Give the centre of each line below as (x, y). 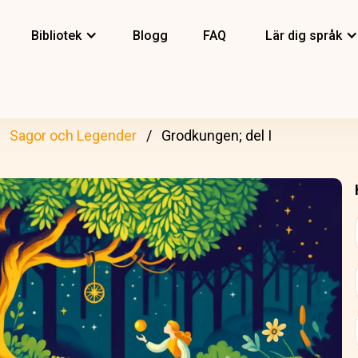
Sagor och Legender (73, 135)
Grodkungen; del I (217, 135)
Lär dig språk (304, 36)
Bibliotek (56, 36)
